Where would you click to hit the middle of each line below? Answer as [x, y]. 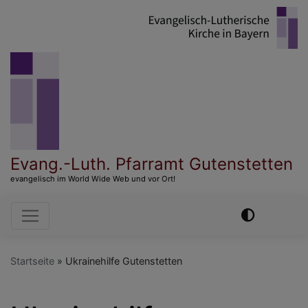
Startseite [32, 261]
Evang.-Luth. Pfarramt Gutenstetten [152, 164]
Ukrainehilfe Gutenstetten [122, 261]
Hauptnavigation [97, 214]
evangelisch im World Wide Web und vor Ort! [93, 178]
